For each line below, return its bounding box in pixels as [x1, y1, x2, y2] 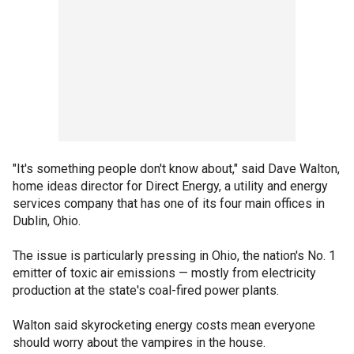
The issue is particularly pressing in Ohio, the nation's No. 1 [13, 248, 336, 263]
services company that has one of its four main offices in [13, 196, 325, 211]
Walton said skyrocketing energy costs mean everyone [13, 318, 315, 333]
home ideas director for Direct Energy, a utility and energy [13, 179, 328, 194]
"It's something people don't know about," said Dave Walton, [13, 161, 340, 176]
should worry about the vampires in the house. [13, 335, 265, 350]
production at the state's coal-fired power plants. [13, 283, 279, 298]
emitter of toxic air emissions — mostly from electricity [13, 265, 316, 281]
